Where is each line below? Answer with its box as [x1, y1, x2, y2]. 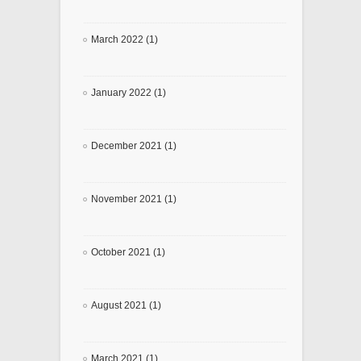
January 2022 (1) [91, 87, 166, 99]
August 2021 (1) [91, 300, 161, 312]
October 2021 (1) [91, 247, 165, 259]
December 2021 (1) [91, 140, 176, 152]
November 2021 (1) [91, 193, 176, 205]
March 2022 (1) [91, 34, 158, 46]
